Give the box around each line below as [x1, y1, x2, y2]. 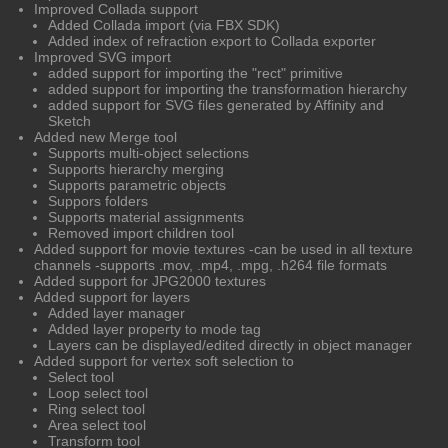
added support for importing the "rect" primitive [48, 64, 343, 81]
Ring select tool [48, 400, 145, 417]
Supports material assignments [48, 208, 244, 225]
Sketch [48, 112, 91, 129]
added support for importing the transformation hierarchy [48, 80, 407, 97]
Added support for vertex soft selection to [34, 352, 294, 369]
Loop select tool [48, 384, 148, 401]
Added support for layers [34, 288, 190, 305]
